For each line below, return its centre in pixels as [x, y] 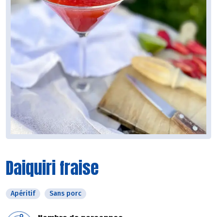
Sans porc [65, 194]
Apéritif [23, 194]
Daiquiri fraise [52, 168]
